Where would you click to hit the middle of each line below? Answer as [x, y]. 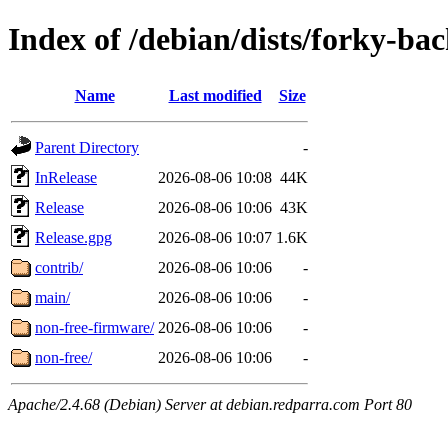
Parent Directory [87, 147]
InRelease [66, 177]
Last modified [215, 95]
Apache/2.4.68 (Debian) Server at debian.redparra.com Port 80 [210, 404]
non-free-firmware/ [94, 327]
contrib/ [59, 267]
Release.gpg [73, 237]
